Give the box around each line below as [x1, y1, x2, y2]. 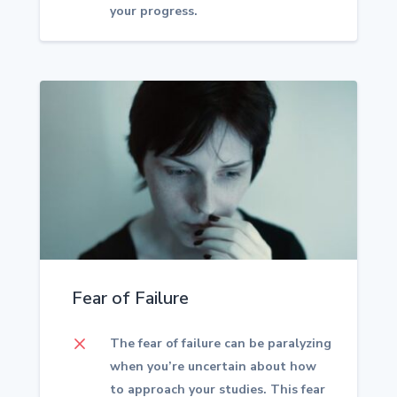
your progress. [110, 2, 198, 19]
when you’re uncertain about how [110, 357, 317, 375]
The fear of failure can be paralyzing [110, 334, 332, 352]
